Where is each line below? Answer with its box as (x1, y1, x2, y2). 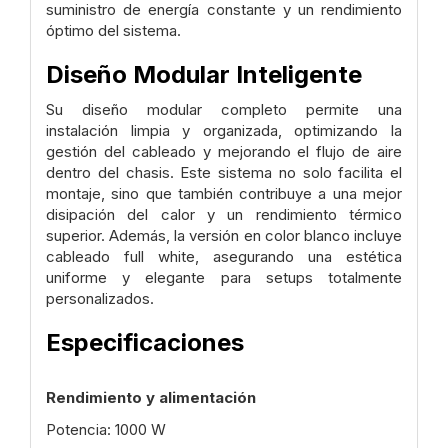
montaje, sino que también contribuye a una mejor (46, 183, 402, 203)
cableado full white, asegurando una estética (46, 246, 402, 266)
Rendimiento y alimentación (46, 388, 256, 408)
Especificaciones (46, 327, 244, 357)
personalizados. (46, 288, 154, 308)
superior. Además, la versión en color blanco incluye (46, 225, 402, 245)
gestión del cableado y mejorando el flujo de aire (46, 141, 402, 161)
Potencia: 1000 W (46, 419, 166, 439)
